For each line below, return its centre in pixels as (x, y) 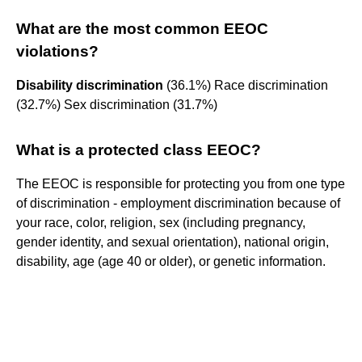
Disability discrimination (90, 85)
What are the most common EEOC (142, 28)
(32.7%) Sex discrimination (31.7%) (117, 104)
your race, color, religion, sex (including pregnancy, (161, 222)
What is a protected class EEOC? (139, 149)
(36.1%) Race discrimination (246, 85)
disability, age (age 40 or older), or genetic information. (171, 261)
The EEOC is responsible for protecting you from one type (181, 183)
